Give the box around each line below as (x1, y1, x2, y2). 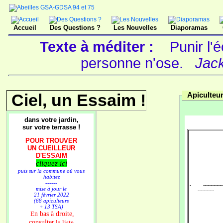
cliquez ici (35, 159, 67, 167)
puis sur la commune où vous (18, 168, 85, 174)
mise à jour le (36, 186, 67, 192)
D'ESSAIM (35, 152, 67, 159)
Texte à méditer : (40, 39, 162, 55)
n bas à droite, (34, 210, 74, 218)
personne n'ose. (81, 55, 191, 71)
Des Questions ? (50, 24, 101, 31)
